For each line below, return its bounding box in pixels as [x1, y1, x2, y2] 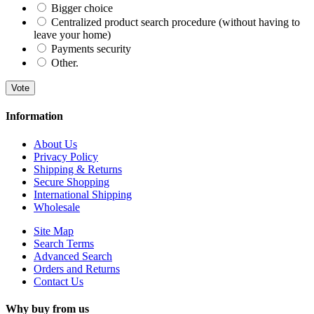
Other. [51, 57, 78, 69]
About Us [34, 137, 77, 150]
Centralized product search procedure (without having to [51, 16, 300, 29]
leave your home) [34, 29, 111, 41]
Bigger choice [51, 2, 113, 15]
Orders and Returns [34, 262, 120, 275]
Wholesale [34, 200, 80, 213]
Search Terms [34, 237, 94, 250]
